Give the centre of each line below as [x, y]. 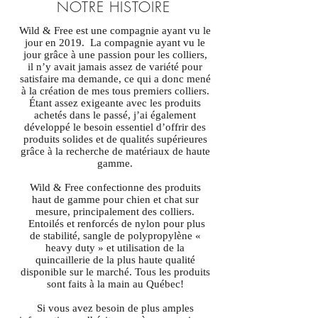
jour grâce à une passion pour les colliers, [115, 55]
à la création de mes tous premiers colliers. [115, 91]
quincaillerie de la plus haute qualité [115, 260]
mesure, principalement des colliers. [115, 212]
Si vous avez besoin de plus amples [115, 308]
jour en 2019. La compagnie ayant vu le [115, 43]
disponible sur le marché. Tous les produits [115, 272]
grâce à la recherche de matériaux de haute [115, 151]
